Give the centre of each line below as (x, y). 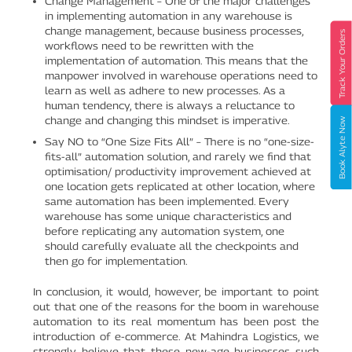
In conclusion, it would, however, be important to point (176, 291)
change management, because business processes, (174, 30)
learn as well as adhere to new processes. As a (165, 90)
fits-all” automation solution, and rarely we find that (178, 156)
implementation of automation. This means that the (176, 60)
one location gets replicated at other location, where (180, 186)
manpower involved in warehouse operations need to (181, 75)
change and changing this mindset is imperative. (167, 120)
